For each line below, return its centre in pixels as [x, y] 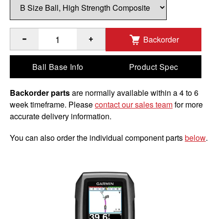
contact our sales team [134, 105]
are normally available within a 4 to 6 [134, 93]
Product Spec [153, 66]
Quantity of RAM [38, 44]
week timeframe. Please [52, 105]
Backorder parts [40, 93]
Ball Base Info [58, 66]
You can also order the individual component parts [97, 138]
